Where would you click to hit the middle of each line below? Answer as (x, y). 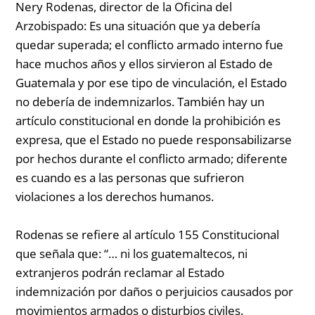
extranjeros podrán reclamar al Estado (120, 273)
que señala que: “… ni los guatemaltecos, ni (132, 254)
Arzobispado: (53, 25)
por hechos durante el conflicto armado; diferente (152, 158)
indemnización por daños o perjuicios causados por (155, 292)
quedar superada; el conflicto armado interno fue (150, 44)
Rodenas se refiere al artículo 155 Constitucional (148, 235)
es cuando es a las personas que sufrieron (130, 177)
